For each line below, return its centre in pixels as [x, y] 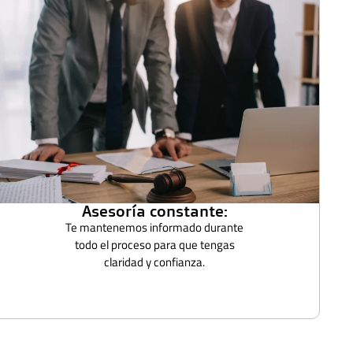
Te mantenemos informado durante [154, 227]
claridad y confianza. [154, 262]
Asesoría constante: [154, 210]
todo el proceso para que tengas [154, 244]
